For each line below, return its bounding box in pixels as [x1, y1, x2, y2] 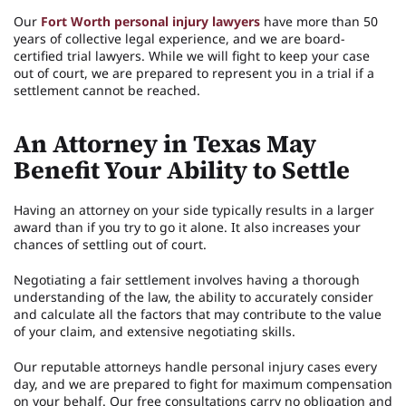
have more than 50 [260, 12, 378, 30]
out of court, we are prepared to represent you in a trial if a [14, 63, 374, 82]
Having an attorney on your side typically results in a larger [14, 200, 374, 218]
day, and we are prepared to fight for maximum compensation [14, 374, 392, 392]
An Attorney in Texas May [14, 126, 316, 160]
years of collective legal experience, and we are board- [14, 29, 345, 47]
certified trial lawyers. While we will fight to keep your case [14, 46, 370, 64]
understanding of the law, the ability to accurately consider [14, 287, 373, 305]
